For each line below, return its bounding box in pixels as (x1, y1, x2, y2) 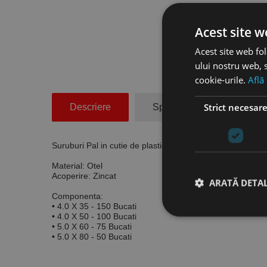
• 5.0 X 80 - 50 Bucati (52, 231, 132, 241)
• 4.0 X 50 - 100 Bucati (52, 211, 136, 221)
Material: (52, 160, 87, 170)
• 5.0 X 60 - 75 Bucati (52, 221, 132, 231)
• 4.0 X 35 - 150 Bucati (52, 201, 136, 211)
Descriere (70, 101, 111, 112)
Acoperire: (52, 170, 91, 181)
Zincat (91, 170, 116, 181)
